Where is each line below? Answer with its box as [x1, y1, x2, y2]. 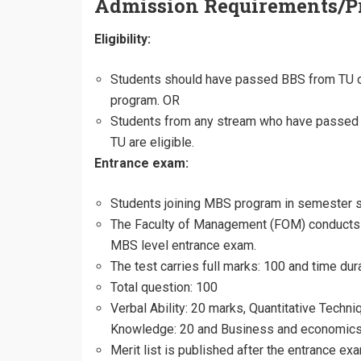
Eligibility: [94, 31, 151, 47]
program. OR [110, 93, 180, 108]
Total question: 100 [110, 280, 218, 295]
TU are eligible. [110, 135, 194, 150]
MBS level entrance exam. [110, 238, 256, 253]
